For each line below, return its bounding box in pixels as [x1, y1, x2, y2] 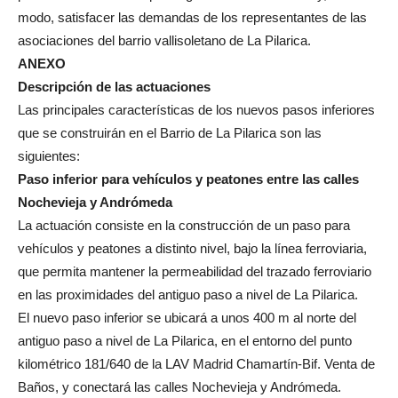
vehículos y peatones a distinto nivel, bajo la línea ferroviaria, [18, 240, 367, 256]
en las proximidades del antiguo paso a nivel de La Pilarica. [18, 286, 358, 302]
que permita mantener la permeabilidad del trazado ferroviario [18, 263, 371, 279]
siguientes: [18, 147, 80, 163]
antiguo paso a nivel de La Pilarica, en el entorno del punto [18, 332, 352, 348]
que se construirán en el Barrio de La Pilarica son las [18, 124, 322, 140]
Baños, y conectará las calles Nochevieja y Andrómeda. [18, 378, 341, 394]
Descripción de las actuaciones [18, 78, 211, 94]
